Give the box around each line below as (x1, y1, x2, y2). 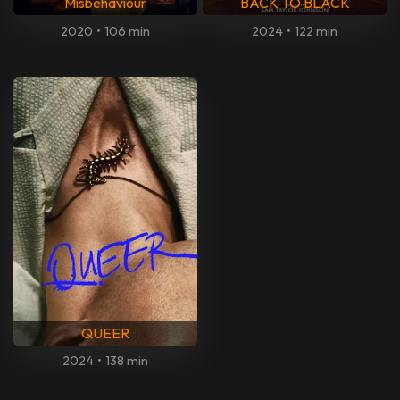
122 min (295, 22, 338, 39)
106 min (104, 22, 151, 39)
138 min (105, 352, 149, 369)
